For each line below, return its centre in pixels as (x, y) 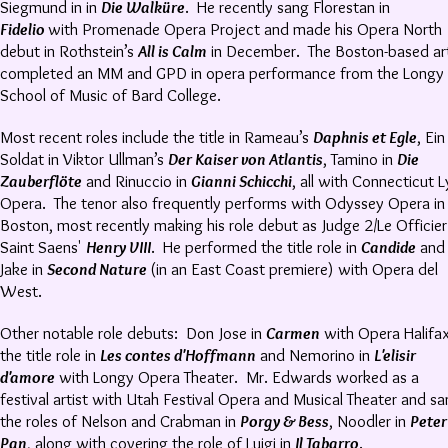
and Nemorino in (315, 355)
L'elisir (395, 355)
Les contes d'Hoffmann (178, 355)
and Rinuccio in (136, 181)
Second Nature (98, 269)
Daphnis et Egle (365, 137)
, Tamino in (360, 159)
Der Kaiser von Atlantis (245, 159)
